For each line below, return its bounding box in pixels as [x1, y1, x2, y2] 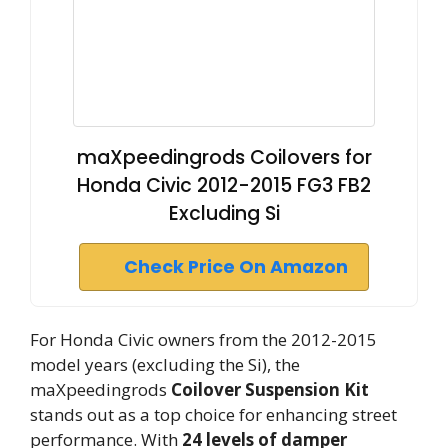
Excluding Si [168, 200, 280, 227]
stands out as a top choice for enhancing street [30, 403, 397, 426]
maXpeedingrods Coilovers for [76, 144, 372, 171]
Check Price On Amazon [124, 255, 348, 279]
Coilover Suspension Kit [171, 378, 369, 401]
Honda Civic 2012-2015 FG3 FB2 [77, 172, 371, 199]
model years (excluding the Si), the [30, 353, 300, 376]
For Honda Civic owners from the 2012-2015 [30, 328, 377, 351]
